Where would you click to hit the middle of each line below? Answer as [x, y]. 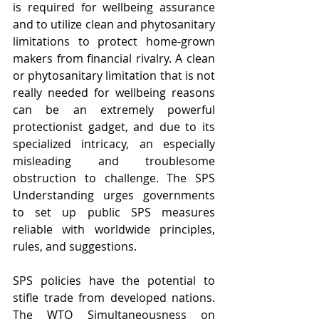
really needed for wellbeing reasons [114, 93]
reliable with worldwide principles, [114, 229]
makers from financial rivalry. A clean [114, 58]
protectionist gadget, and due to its [114, 127]
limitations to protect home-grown [114, 41]
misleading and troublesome [114, 161]
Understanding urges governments [114, 195]
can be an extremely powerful [114, 110]
